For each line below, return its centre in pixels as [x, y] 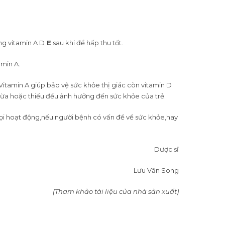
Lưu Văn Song [156, 170]
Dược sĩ [166, 149]
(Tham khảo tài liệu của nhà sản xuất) [116, 191]
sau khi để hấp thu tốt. [87, 42]
